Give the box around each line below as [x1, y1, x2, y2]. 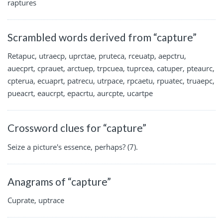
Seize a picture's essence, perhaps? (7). [7, 141, 138, 152]
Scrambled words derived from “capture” [7, 30, 197, 43]
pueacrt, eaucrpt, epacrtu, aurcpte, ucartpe [7, 88, 153, 99]
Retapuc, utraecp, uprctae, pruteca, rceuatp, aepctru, [7, 51, 186, 61]
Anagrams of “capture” [7, 175, 111, 188]
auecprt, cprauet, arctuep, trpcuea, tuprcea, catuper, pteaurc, [7, 63, 215, 74]
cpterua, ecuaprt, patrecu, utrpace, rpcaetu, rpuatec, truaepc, [7, 76, 215, 86]
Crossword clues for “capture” [7, 121, 146, 134]
